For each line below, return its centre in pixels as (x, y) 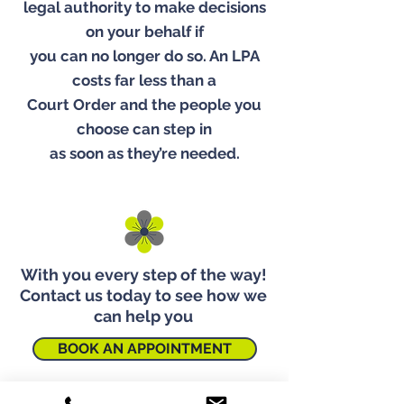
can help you (143, 316)
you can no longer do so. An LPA (144, 56)
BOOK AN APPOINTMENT (145, 349)
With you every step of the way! (143, 275)
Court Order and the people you (144, 105)
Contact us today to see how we (143, 295)
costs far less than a (144, 80)
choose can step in (144, 129)
